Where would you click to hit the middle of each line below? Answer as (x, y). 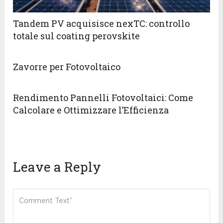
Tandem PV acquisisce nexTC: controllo (102, 24)
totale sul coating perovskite (77, 36)
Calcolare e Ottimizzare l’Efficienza (91, 110)
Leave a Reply (57, 167)
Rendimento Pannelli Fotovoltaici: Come (103, 98)
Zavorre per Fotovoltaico (67, 67)
